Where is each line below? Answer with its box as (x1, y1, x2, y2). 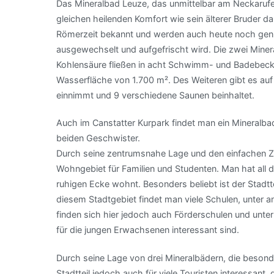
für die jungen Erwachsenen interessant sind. (56, 224, 239, 235)
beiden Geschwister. (56, 133, 140, 144)
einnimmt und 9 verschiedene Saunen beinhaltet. (56, 90, 254, 101)
